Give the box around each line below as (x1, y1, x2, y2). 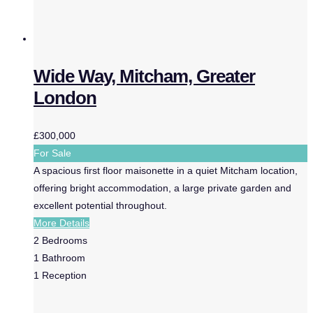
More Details (34, 217, 89, 228)
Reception (42, 270, 87, 281)
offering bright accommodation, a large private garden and (34, 182, 291, 194)
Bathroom (42, 252, 85, 263)
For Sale (34, 147, 71, 159)
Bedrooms (42, 235, 87, 246)
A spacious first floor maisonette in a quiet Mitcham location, (34, 165, 298, 176)
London (34, 87, 96, 108)
